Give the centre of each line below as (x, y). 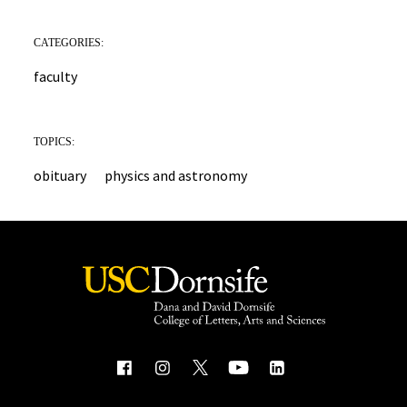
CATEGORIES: (69, 42)
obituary (60, 175)
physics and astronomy (176, 175)
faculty (56, 76)
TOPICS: (55, 141)
